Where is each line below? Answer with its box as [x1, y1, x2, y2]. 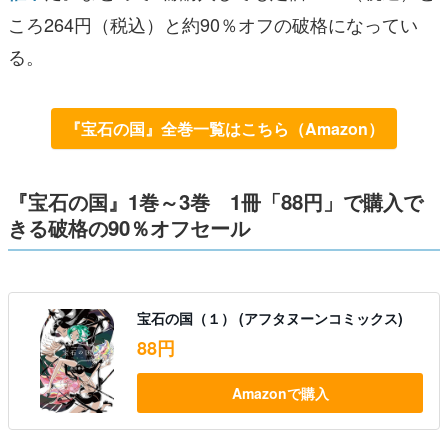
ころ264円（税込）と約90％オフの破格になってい [8, 10, 418, 37]
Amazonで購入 [231, 383, 329, 404]
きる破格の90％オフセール [8, 213, 250, 243]
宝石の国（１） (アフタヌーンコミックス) [137, 308, 403, 329]
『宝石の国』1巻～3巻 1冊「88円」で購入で [8, 187, 423, 217]
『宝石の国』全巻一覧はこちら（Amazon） [64, 116, 384, 140]
